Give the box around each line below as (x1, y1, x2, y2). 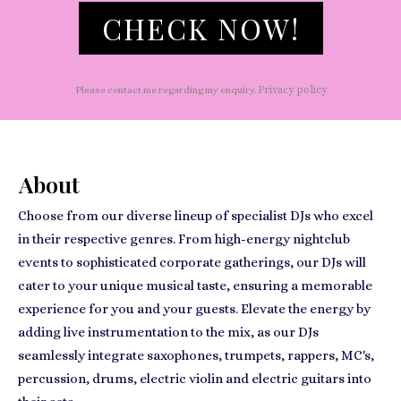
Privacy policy (257, 82, 327, 97)
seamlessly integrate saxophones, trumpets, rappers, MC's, (18, 347, 374, 363)
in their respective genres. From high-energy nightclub (18, 231, 350, 247)
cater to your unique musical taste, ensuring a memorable (18, 277, 372, 294)
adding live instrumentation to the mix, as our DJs (18, 324, 319, 340)
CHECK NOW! (101, 9, 300, 47)
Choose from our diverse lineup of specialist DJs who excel (18, 208, 373, 224)
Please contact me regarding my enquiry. (74, 84, 258, 96)
